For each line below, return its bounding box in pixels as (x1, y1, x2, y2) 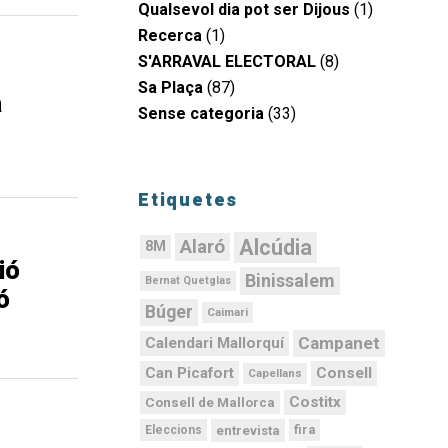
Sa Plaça (138, 77, 203, 97)
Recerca (138, 25, 202, 45)
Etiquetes (138, 186, 239, 214)
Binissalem (245, 269, 335, 291)
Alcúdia (239, 234, 312, 260)
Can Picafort (145, 363, 234, 382)
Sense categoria (138, 103, 264, 123)
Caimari (207, 304, 248, 319)
